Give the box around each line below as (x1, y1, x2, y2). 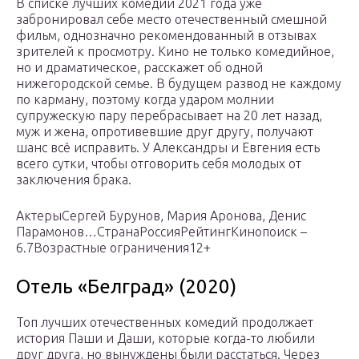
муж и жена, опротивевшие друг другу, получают (16, 124, 313, 139)
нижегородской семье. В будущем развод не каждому (16, 76, 341, 91)
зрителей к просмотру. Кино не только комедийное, (16, 44, 334, 59)
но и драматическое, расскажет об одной (16, 60, 263, 75)
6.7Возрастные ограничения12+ (16, 240, 211, 256)
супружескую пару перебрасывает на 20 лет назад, (16, 108, 322, 123)
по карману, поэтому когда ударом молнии (16, 92, 274, 107)
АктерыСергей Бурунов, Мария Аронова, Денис (16, 208, 306, 224)
